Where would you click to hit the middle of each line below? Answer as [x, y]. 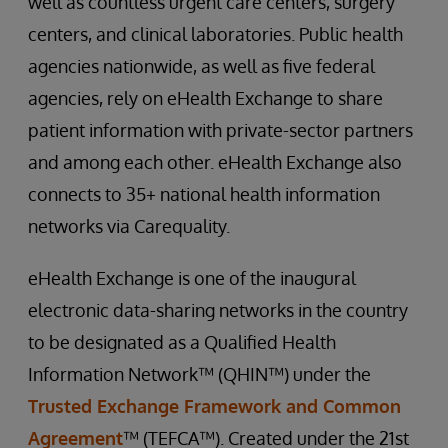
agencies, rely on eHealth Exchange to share [205, 97]
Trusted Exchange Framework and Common [214, 405]
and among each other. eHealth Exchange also [215, 161]
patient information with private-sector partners [220, 129]
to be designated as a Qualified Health [182, 341]
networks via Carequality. [129, 225]
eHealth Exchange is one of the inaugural [192, 277]
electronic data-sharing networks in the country [218, 309]
